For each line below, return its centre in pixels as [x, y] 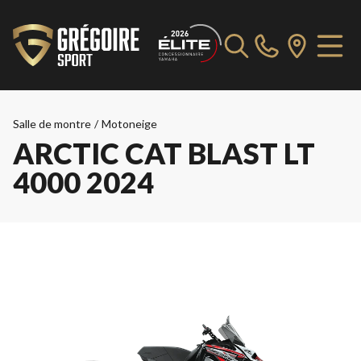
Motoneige [129, 124]
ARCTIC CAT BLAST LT [164, 153]
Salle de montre [52, 124]
